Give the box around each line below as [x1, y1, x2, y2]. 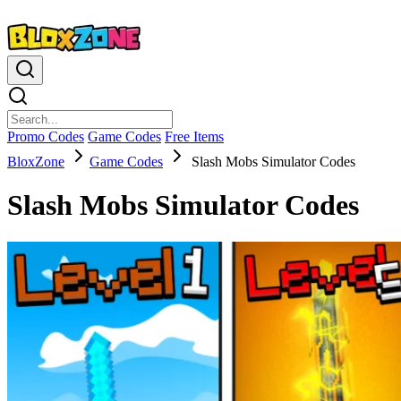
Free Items [165, 129, 224, 144]
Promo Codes [7, 129, 84, 144]
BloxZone [7, 154, 64, 169]
